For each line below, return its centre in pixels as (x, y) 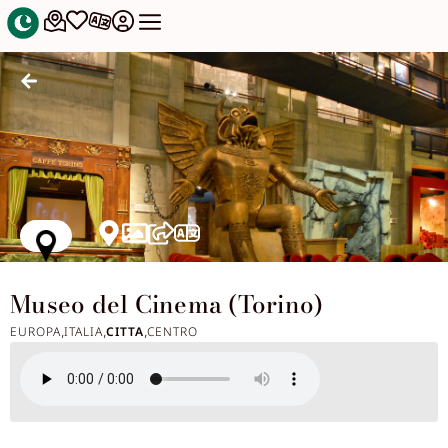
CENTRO (172, 332)
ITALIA (83, 332)
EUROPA (35, 332)
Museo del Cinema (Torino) (167, 305)
